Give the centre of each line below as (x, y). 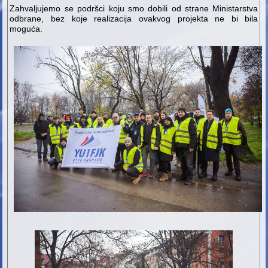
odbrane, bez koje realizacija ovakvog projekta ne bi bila (134, 19)
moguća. (28, 29)
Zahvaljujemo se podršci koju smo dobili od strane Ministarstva (134, 9)
